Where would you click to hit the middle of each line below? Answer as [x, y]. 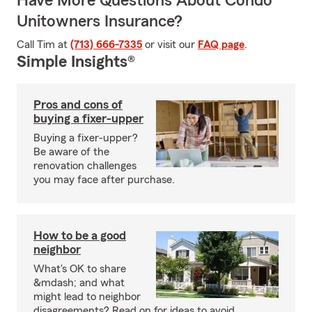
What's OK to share [80, 269]
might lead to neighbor [87, 297]
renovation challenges [85, 166]
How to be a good [80, 235]
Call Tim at [44, 45]
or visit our [170, 45]
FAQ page [221, 45]
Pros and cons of [78, 104]
